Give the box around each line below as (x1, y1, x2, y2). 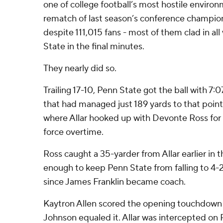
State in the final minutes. (43, 41, 144, 52)
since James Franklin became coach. (43, 176, 186, 188)
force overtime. (43, 126, 104, 138)
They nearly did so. (43, 63, 116, 74)
